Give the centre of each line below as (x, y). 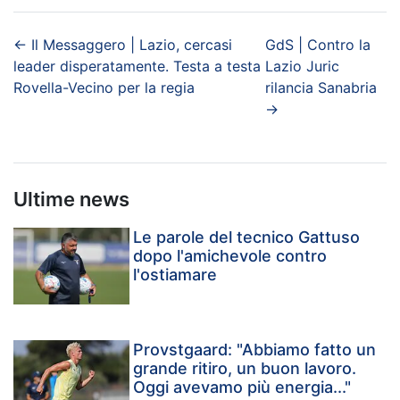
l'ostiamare (175, 274)
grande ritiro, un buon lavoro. (245, 369)
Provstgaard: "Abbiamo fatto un (255, 350)
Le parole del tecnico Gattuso (247, 237)
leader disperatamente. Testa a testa (137, 66)
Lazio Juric (302, 66)
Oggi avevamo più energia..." (242, 387)
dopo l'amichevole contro (230, 255)
